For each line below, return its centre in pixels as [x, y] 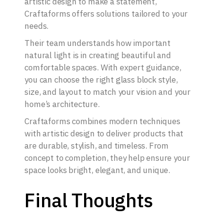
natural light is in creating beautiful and [98, 55]
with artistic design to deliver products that [104, 134]
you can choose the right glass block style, [101, 80]
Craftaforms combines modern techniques [102, 121]
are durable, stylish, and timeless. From [97, 146]
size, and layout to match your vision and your [108, 92]
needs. [37, 26]
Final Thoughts [89, 200]
